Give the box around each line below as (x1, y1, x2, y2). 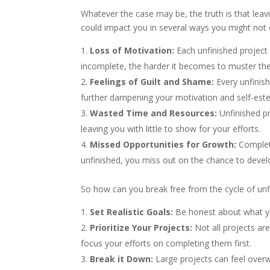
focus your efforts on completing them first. (81, 237, 252, 249)
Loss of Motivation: (90, 44, 177, 56)
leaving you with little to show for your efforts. (81, 122, 261, 134)
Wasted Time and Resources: (90, 107, 218, 119)
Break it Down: (90, 253, 154, 265)
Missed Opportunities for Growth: (90, 138, 237, 150)
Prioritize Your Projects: (90, 221, 193, 233)
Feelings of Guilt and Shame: (90, 75, 217, 87)
